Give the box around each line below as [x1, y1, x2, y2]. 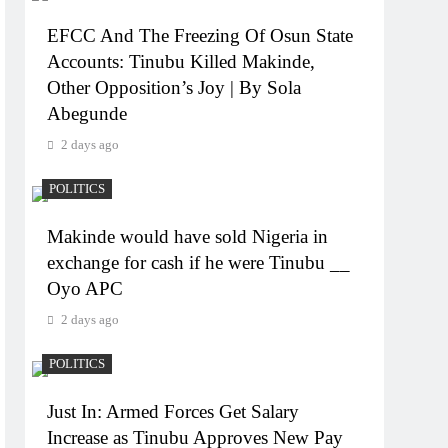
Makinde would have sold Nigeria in [47, 226, 329, 247]
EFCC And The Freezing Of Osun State [47, 25, 354, 46]
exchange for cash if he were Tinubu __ [47, 252, 351, 273]
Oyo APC [47, 278, 124, 299]
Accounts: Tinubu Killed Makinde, [47, 51, 316, 72]
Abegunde [47, 103, 128, 124]
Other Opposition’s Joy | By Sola [47, 77, 302, 98]
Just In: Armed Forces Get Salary [47, 401, 300, 422]
